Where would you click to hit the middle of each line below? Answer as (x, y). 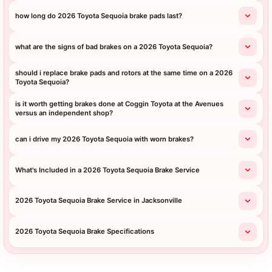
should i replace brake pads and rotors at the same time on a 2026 (124, 73)
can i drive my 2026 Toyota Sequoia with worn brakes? (105, 139)
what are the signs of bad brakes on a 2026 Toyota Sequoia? (114, 46)
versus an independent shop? (64, 113)
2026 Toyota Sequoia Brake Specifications (85, 232)
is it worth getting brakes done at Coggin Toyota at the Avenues (120, 104)
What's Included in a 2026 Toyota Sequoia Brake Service (108, 170)
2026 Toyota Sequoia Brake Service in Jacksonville (99, 201)
